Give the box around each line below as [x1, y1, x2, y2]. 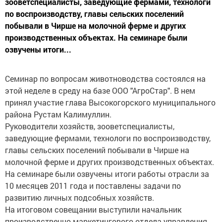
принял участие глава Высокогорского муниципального [5, 97, 216, 108]
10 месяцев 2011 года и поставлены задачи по [5, 180, 181, 191]
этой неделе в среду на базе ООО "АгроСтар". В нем [5, 85, 195, 96]
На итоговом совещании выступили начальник [5, 204, 181, 215]
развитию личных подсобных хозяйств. [5, 192, 154, 203]
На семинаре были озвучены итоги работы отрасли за [5, 168, 209, 179]
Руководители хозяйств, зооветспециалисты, [5, 121, 174, 131]
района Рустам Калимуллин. [5, 109, 111, 119]
